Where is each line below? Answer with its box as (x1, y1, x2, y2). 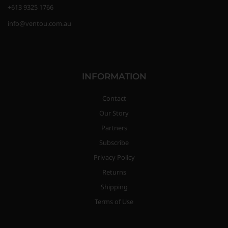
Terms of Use (95, 197, 133, 207)
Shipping (100, 182, 128, 192)
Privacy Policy (93, 153, 135, 162)
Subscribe (99, 138, 129, 148)
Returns (102, 167, 126, 177)
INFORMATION (81, 71, 147, 82)
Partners (101, 123, 127, 133)
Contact (102, 94, 126, 103)
